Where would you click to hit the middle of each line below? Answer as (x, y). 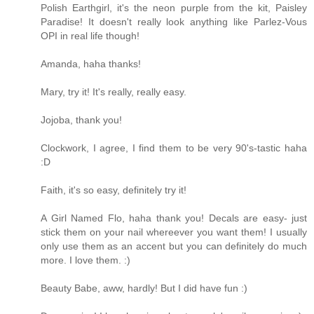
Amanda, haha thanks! (91, 63)
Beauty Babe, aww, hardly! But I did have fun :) (144, 288)
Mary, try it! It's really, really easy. (114, 91)
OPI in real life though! (90, 35)
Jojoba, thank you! (81, 120)
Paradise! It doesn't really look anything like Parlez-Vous (174, 21)
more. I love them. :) (86, 260)
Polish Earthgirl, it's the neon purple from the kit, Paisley (174, 7)
